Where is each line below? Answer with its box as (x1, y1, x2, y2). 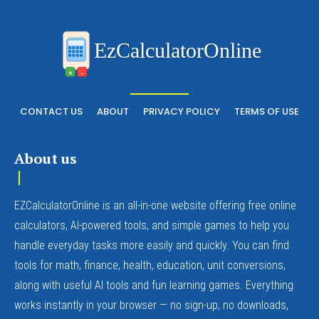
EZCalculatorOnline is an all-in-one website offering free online (14, 198, 296, 212)
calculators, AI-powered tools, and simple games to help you (14, 218, 289, 232)
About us (14, 148, 77, 168)
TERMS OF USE (234, 104, 299, 118)
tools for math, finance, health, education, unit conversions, (14, 258, 286, 272)
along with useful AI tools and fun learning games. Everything (14, 278, 293, 292)
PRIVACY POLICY (143, 104, 220, 118)
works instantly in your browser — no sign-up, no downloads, (14, 298, 288, 312)
